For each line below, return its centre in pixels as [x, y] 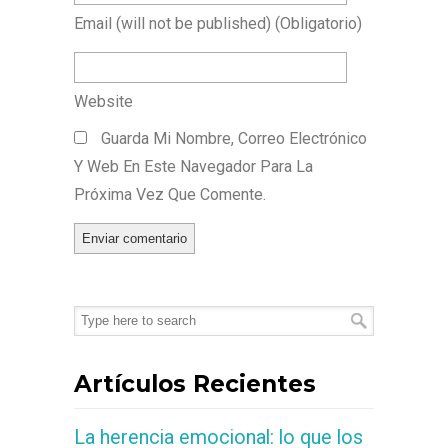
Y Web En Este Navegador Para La [193, 166]
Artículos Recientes [195, 384]
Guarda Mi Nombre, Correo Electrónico [234, 138]
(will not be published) [193, 23]
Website [103, 101]
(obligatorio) [318, 23]
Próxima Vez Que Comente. [170, 194]
